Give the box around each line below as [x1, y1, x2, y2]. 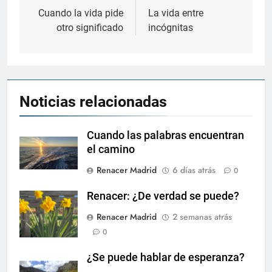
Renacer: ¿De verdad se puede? [87, 190, 239, 203]
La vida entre [148, 7, 203, 19]
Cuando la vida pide [38, 7, 123, 19]
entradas [31, 29, 89, 47]
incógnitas [148, 22, 193, 34]
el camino [87, 143, 135, 156]
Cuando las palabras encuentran [87, 129, 244, 142]
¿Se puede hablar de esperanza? [87, 251, 245, 264]
